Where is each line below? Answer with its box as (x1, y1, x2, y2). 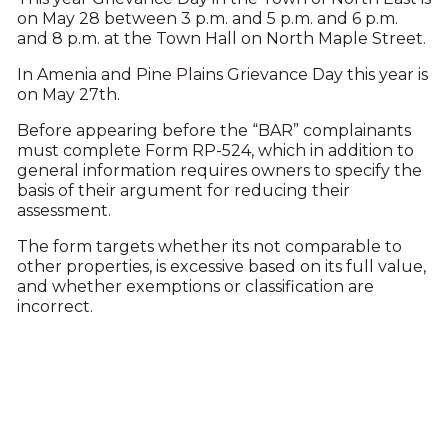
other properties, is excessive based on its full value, (16, 257, 426, 276)
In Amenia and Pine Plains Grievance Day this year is (16, 65, 428, 84)
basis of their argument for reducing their (16, 181, 350, 200)
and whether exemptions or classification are (16, 277, 374, 296)
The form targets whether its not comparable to (16, 237, 402, 256)
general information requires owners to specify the (16, 161, 422, 180)
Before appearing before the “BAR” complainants (16, 121, 411, 140)
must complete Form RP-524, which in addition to (16, 141, 414, 160)
